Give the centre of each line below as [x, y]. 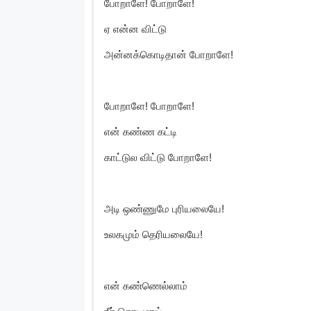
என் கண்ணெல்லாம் [146, 285]
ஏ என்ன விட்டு [135, 28]
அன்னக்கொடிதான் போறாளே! [169, 54]
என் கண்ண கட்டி [141, 131]
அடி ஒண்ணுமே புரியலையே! [164, 208]
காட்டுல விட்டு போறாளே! [158, 157]
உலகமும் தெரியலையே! [153, 234]
